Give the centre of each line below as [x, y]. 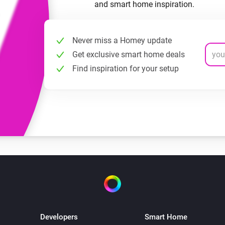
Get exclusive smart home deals [129, 54]
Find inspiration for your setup [126, 69]
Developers [59, 217]
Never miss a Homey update [122, 40]
